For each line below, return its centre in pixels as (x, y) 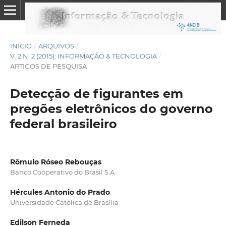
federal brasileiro (63, 124)
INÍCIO (21, 46)
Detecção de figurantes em (96, 93)
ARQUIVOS (56, 46)
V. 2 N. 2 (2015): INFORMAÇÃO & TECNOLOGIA (83, 56)
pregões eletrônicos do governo (111, 108)
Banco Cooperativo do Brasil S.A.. (64, 172)
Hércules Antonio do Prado (60, 192)
